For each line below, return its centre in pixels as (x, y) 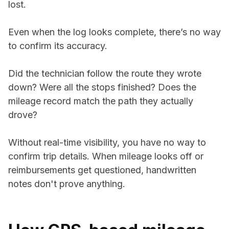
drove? (23, 115)
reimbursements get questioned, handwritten (102, 170)
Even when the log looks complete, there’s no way (114, 32)
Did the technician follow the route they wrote (105, 73)
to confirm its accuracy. (58, 46)
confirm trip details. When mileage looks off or (106, 156)
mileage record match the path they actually (101, 101)
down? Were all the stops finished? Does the (102, 87)
